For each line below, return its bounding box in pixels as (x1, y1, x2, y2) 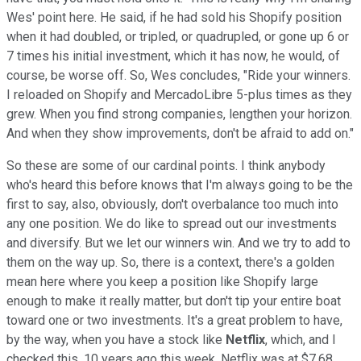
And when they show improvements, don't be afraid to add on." (6, 125, 354, 141)
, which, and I (265, 331, 336, 347)
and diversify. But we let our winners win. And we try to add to (6, 234, 351, 251)
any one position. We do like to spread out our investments (6, 215, 337, 231)
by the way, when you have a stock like (6, 331, 226, 347)
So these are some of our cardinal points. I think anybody (6, 157, 326, 173)
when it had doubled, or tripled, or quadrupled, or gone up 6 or (6, 28, 349, 44)
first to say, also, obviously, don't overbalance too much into (6, 196, 338, 212)
